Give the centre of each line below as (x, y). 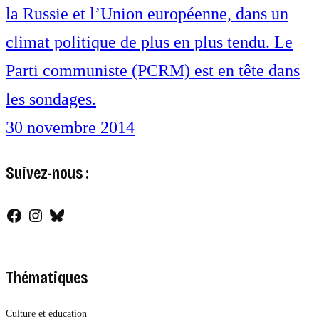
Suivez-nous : (47, 173)
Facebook (38, 215)
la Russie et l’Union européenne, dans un (147, 14)
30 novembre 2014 (70, 128)
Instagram (61, 215)
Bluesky (76, 215)
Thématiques (47, 278)
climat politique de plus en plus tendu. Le (149, 42)
